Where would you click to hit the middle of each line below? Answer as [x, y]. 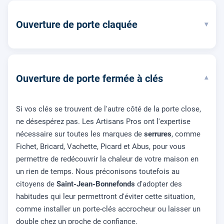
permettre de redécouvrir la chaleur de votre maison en [107, 159]
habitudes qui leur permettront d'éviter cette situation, [105, 196]
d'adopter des [158, 184]
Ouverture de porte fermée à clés [89, 78]
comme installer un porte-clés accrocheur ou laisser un [108, 209]
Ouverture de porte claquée [77, 24]
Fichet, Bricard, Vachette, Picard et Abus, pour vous [101, 146]
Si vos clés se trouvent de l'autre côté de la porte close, [108, 109]
